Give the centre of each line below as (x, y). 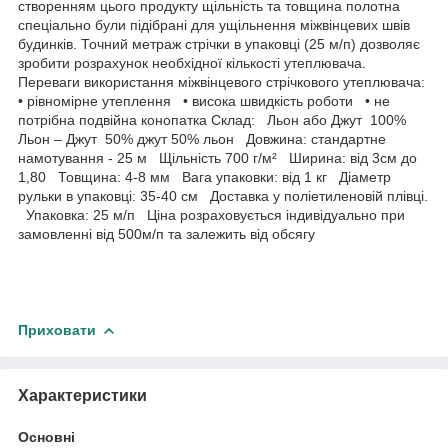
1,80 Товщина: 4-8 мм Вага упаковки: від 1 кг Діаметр (204, 176)
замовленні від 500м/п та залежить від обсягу (166, 233)
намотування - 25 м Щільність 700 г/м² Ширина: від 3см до (217, 157)
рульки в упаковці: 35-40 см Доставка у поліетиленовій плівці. (223, 195)
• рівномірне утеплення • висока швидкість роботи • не (204, 100)
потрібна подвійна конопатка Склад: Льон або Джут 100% (216, 119)
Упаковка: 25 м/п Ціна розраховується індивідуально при (211, 214)
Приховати (57, 329)
